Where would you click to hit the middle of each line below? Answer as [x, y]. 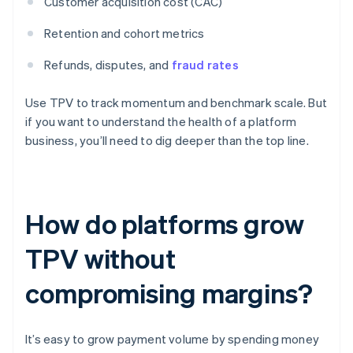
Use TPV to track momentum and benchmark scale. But [176, 103]
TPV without [100, 258]
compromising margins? [169, 293]
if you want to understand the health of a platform [161, 122]
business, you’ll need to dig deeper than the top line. [167, 141]
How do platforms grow [165, 224]
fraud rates [205, 65]
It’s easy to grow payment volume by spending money [173, 339]
